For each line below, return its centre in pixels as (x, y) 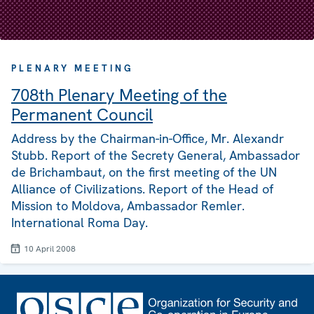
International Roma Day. (80, 223)
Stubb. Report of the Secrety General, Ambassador (156, 156)
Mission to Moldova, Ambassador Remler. (128, 206)
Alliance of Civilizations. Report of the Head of (142, 189)
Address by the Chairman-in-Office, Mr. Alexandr (148, 139)
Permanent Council (82, 115)
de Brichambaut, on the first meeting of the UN (144, 172)
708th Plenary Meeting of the (119, 95)
